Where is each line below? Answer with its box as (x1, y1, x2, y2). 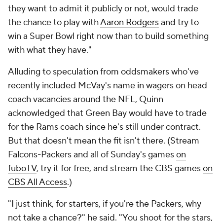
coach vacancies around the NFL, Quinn (8, 94, 163, 105)
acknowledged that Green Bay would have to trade (8, 108, 207, 119)
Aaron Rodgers (100, 17, 159, 28)
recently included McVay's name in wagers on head (8, 80, 207, 91)
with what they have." (8, 44, 92, 56)
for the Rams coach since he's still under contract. (8, 121, 201, 133)
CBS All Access (8, 177, 67, 188)
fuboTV (8, 163, 37, 174)
